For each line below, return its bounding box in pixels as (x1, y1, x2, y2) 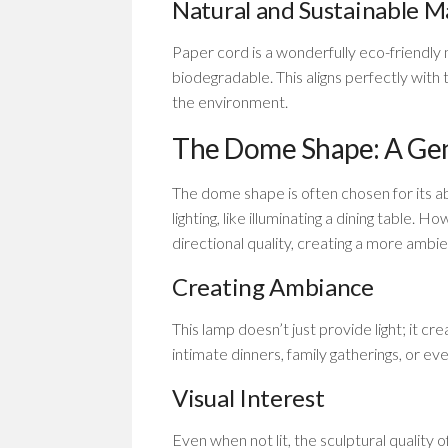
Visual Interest (172, 383, 325, 412)
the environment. (172, 92, 288, 111)
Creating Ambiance (172, 272, 374, 301)
